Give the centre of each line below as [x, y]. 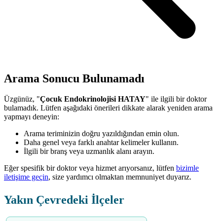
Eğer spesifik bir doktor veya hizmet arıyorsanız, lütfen [90, 168]
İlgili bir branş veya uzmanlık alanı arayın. [89, 151]
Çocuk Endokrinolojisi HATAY [93, 99]
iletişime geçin [26, 177]
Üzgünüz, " [22, 99]
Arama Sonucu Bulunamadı [74, 78]
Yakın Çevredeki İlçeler [64, 200]
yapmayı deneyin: [32, 117]
